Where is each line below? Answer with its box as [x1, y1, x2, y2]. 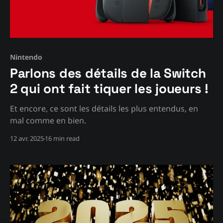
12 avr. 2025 [10, 134, 44, 143]
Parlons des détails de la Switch [10, 65, 206, 82]
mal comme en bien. [10, 115, 86, 126]
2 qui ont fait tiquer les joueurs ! [10, 80, 209, 98]
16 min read [45, 134, 80, 143]
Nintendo [10, 52, 42, 62]
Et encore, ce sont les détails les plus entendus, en [10, 103, 198, 114]
